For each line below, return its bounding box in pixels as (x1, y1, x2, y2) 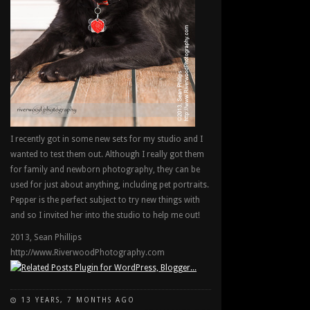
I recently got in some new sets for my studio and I (10, 134, 203, 144)
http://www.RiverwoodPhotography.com (10, 248, 165, 257)
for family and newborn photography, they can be (10, 165, 200, 174)
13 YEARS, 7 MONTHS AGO (21, 296, 135, 304)
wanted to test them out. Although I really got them (10, 149, 204, 159)
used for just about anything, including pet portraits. (10, 180, 209, 190)
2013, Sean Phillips (10, 232, 82, 242)
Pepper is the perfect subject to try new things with (10, 195, 200, 205)
